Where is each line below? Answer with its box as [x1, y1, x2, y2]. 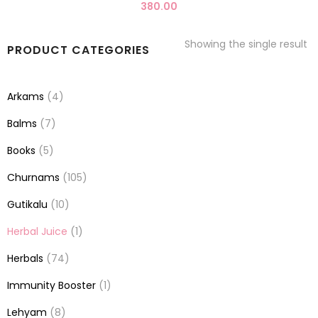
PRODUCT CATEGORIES [7, 42, 150, 59]
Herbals [7, 251, 43, 266]
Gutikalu [7, 197, 48, 212]
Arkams [7, 89, 44, 104]
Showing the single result [185, 37, 307, 52]
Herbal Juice [7, 224, 67, 239]
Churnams [7, 170, 60, 185]
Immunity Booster [7, 278, 96, 293]
